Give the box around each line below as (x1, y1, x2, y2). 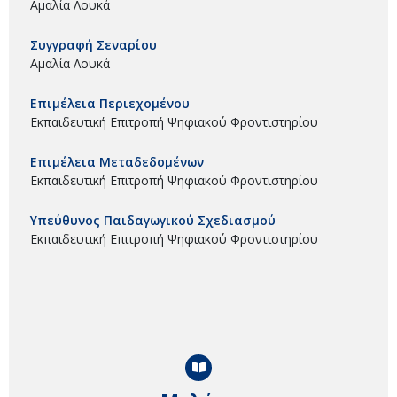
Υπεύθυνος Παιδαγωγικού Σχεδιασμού (30, 211, 276, 229)
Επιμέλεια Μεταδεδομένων (30, 152, 204, 170)
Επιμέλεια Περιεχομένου (30, 94, 190, 112)
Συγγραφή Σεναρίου (30, 35, 157, 53)
